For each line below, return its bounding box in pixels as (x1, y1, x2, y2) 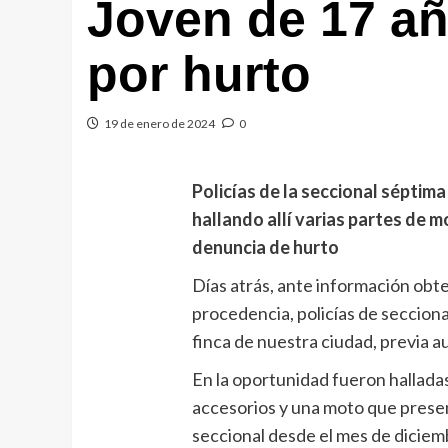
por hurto (87, 46, 311, 102)
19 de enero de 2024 (104, 116, 215, 131)
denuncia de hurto (192, 236, 340, 258)
